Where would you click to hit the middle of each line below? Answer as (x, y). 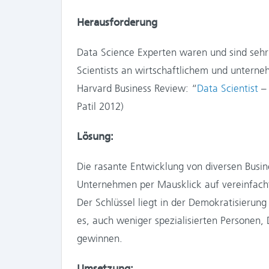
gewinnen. (100, 238)
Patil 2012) (100, 106)
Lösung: (95, 136)
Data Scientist (228, 88)
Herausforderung (117, 22)
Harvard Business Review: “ (137, 88)
